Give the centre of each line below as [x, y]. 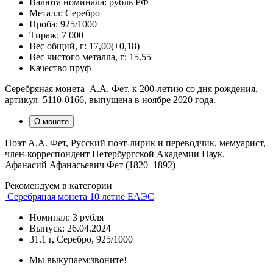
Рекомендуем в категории [58, 185]
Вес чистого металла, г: [78, 57]
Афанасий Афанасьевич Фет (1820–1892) [91, 165]
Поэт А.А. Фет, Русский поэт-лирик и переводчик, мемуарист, [135, 143]
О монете [51, 121]
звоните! [109, 260]
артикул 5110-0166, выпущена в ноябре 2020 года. [110, 99]
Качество [48, 68]
